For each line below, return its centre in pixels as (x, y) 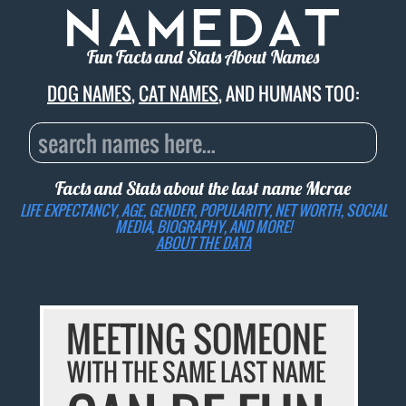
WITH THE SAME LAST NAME (196, 372)
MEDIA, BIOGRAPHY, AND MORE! (203, 226)
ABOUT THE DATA (203, 242)
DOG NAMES (89, 94)
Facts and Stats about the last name (180, 188)
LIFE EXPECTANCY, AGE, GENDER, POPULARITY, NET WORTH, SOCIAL (203, 210)
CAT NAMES (179, 94)
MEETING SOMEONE (196, 338)
